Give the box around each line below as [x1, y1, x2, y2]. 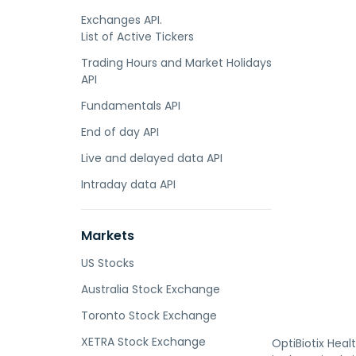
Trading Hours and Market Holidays [81, 55, 272, 71]
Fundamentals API [81, 98, 180, 114]
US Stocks [81, 255, 134, 271]
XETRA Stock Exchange [81, 334, 206, 350]
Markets [81, 226, 134, 245]
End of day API [81, 124, 159, 140]
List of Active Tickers [81, 29, 194, 44]
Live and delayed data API [81, 150, 222, 166]
